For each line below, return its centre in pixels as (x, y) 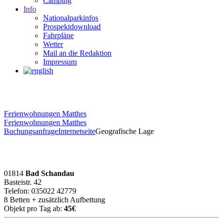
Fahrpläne (58, 35)
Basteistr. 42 (23, 182)
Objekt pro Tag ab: (34, 208)
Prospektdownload (72, 26)
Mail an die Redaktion (77, 53)
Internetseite (77, 131)
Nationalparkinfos (71, 18)
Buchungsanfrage (31, 131)
